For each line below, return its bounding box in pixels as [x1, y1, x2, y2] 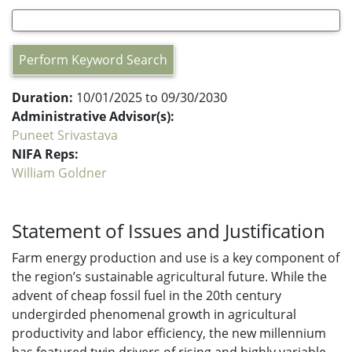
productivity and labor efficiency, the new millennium [12, 324, 326, 342]
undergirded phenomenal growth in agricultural [12, 306, 296, 323]
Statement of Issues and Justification [12, 218, 325, 244]
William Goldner [12, 164, 107, 181]
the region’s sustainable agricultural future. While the [12, 268, 327, 285]
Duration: [12, 89, 73, 106]
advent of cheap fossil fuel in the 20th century [12, 287, 281, 304]
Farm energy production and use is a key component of [12, 249, 339, 266]
